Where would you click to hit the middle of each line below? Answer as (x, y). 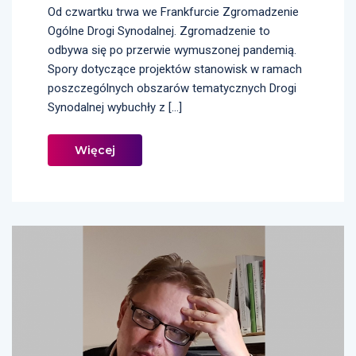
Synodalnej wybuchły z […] (115, 108)
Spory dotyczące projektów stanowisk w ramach (175, 70)
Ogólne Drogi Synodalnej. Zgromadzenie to (159, 31)
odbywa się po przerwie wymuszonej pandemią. (172, 50)
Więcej (95, 151)
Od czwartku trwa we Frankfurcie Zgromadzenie (173, 12)
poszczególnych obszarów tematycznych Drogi (172, 89)
